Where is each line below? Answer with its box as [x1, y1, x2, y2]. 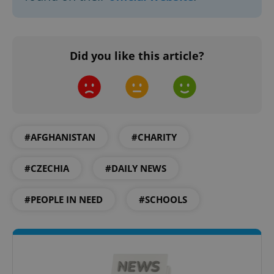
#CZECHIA [24, 161, 69, 174]
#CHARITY [131, 130, 177, 143]
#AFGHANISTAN [24, 130, 95, 143]
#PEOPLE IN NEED [24, 193, 103, 206]
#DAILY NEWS [105, 161, 166, 174]
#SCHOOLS [139, 193, 187, 206]
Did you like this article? [70, 48, 204, 63]
